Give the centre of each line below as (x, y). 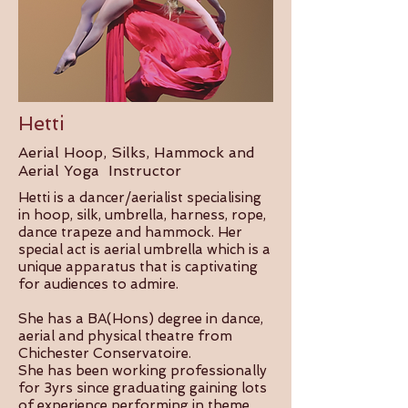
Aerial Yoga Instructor (100, 171)
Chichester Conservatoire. (105, 353)
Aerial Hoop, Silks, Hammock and (137, 153)
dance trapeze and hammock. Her (130, 232)
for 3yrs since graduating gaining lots (143, 388)
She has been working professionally (143, 371)
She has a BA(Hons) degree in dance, (141, 319)
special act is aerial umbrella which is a (144, 250)
